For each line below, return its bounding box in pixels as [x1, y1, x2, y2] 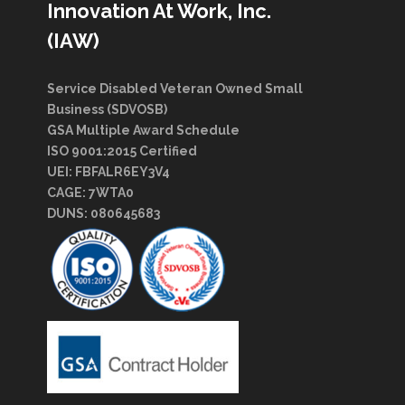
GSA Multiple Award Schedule [46, 123, 240, 138]
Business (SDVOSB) [46, 102, 167, 118]
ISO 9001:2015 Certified [46, 144, 197, 159]
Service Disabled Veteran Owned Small [46, 81, 303, 97]
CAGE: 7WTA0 [46, 185, 134, 201]
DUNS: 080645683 [46, 206, 160, 221]
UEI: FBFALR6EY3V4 [46, 165, 170, 180]
